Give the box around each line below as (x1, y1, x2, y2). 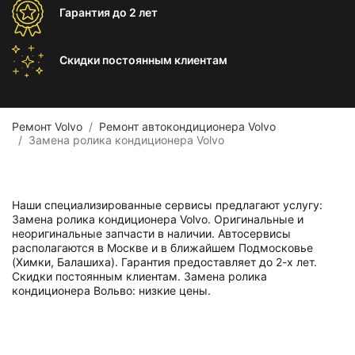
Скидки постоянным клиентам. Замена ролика (12, 269, 267, 283)
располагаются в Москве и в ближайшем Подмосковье (12, 241, 313, 254)
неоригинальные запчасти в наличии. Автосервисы (12, 227, 291, 240)
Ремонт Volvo (12, 120, 82, 133)
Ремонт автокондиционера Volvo (99, 120, 276, 133)
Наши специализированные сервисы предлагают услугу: (12, 198, 323, 212)
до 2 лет (113, 6, 158, 19)
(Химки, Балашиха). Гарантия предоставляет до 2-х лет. (12, 255, 317, 269)
